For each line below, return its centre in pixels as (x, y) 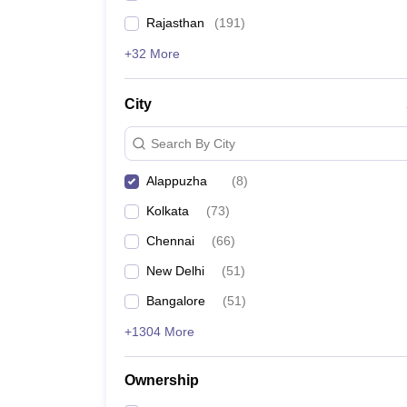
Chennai (170, 241)
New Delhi (175, 271)
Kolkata (168, 211)
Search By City (193, 143)
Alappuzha (177, 181)
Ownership (162, 380)
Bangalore (176, 301)
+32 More (152, 54)
